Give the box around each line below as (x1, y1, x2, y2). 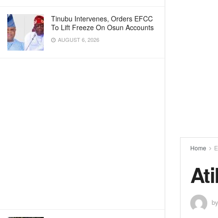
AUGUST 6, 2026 (56, 36, 99, 43)
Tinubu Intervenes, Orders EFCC (51, 14, 153, 23)
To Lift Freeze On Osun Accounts (51, 22, 154, 32)
